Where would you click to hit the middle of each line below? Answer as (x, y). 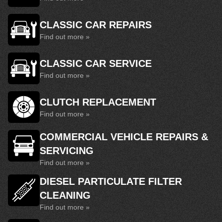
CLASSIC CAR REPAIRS (96, 25)
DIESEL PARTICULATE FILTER (111, 181)
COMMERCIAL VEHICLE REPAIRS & (124, 137)
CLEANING (65, 195)
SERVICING (67, 151)
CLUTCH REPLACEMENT (98, 102)
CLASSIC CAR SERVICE (96, 63)
